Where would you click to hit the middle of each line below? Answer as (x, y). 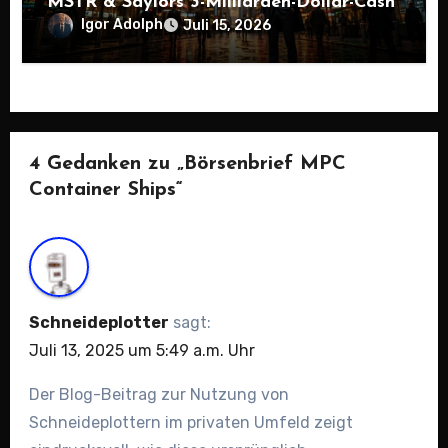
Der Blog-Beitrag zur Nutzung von (158, 395)
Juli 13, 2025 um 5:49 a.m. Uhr (141, 351)
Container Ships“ (105, 189)
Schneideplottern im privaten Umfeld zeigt (190, 423)
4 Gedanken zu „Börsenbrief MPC (187, 163)
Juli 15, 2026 (227, 26)
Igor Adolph (122, 25)
